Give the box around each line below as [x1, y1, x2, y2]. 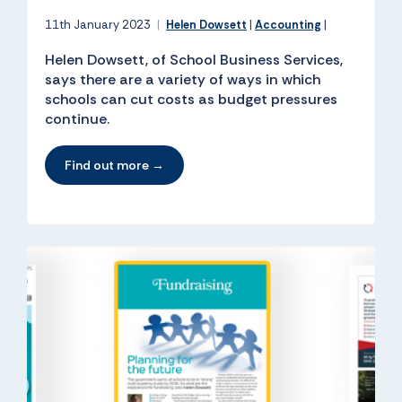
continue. [45, 109, 109, 129]
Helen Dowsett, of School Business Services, [45, 50, 343, 70]
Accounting [255, 17, 321, 33]
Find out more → [65, 157, 164, 174]
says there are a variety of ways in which [45, 70, 320, 90]
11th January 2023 [45, 17, 153, 33]
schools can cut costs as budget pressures [45, 90, 337, 109]
